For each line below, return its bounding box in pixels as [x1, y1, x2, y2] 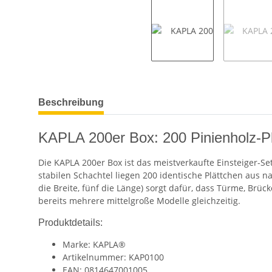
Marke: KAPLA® [63, 239, 126, 251]
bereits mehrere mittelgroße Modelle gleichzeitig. [38, 195, 240, 207]
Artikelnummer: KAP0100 [63, 251, 164, 263]
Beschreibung [38, 97, 104, 108]
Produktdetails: [38, 217, 103, 228]
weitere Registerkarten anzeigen [38, 90, 169, 103]
